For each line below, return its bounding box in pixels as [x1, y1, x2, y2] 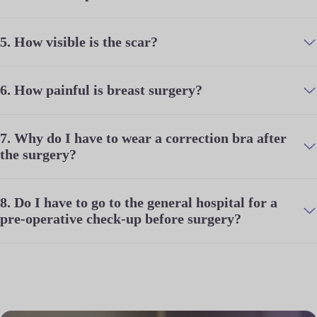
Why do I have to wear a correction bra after [14, 130, 287, 146]
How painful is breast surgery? [14, 82, 202, 98]
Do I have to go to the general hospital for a [14, 195, 277, 211]
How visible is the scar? [14, 34, 158, 50]
